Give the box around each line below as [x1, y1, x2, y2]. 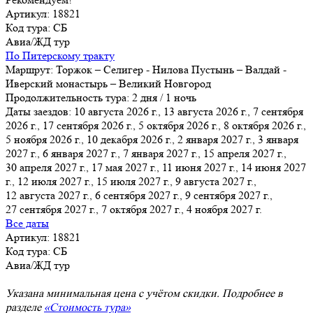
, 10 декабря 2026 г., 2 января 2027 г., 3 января [81, 132, 298, 146]
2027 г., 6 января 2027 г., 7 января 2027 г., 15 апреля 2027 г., [6, 146, 286, 160]
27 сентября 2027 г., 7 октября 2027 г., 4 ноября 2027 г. [6, 202, 262, 216]
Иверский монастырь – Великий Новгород [6, 76, 211, 90]
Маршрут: [6, 62, 56, 76]
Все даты [6, 216, 49, 230]
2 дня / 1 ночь [132, 90, 196, 104]
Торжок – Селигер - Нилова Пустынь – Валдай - [56, 62, 286, 76]
